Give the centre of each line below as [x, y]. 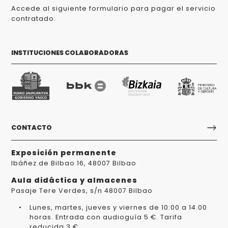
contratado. [34, 18]
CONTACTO [32, 128]
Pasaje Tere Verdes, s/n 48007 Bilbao [82, 190]
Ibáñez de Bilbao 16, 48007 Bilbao [74, 163]
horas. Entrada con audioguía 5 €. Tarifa [106, 217]
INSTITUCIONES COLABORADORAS [70, 53]
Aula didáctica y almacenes [75, 180]
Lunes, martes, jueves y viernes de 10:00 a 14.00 [118, 207]
